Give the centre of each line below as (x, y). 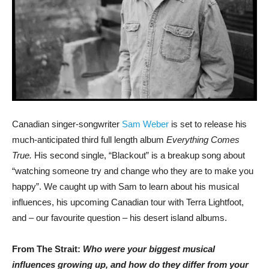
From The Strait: (47, 249)
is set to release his (208, 124)
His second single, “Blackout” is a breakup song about (140, 156)
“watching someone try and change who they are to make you (133, 171)
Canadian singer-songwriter (67, 124)
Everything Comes (203, 140)
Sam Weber (145, 124)
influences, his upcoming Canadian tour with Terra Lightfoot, (128, 202)
